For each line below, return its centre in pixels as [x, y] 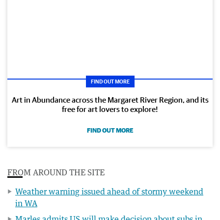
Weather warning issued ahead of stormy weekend [109, 191]
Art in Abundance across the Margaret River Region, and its [110, 99]
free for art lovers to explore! [110, 109]
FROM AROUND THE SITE [56, 172]
